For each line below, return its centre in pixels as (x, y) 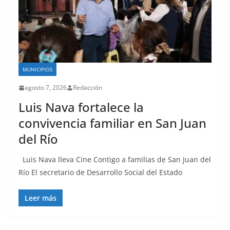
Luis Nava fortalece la (81, 107)
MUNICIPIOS (37, 70)
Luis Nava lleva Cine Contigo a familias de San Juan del (115, 160)
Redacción (88, 88)
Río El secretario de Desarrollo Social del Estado (100, 172)
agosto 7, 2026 (46, 88)
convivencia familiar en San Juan (112, 123)
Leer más (41, 198)
